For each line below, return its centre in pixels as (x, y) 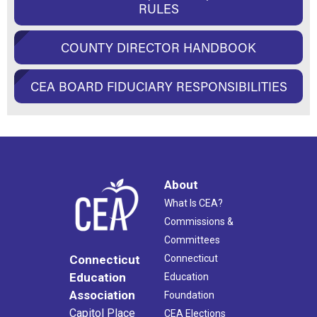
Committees (192, 240)
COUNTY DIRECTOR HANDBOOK (158, 48)
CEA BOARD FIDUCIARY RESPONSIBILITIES (158, 87)
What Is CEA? (194, 203)
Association (102, 295)
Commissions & (199, 222)
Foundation (189, 295)
